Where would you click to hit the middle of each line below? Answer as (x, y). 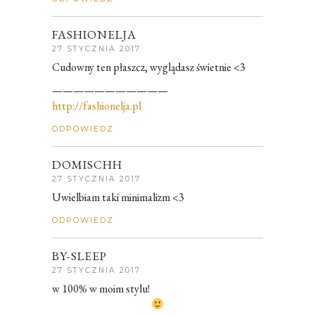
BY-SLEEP (79, 256)
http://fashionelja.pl (97, 105)
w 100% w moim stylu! (101, 288)
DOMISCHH (87, 164)
